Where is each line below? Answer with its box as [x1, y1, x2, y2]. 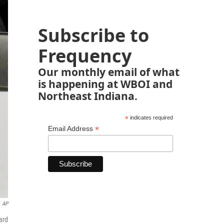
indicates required [128, 114, 173, 120]
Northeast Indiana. [38, 88, 137, 103]
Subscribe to [38, 23, 149, 47]
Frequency [38, 43, 131, 68]
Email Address [48, 124, 95, 132]
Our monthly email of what [38, 64, 179, 79]
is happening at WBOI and [38, 76, 172, 91]
